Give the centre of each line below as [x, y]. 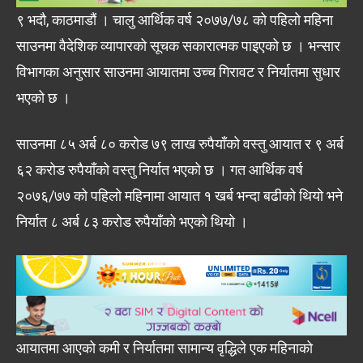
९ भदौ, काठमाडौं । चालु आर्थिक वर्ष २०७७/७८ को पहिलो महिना [175, 20]
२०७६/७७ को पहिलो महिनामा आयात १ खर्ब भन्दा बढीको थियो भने [179, 196]
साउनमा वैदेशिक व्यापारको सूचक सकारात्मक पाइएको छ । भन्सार [178, 46]
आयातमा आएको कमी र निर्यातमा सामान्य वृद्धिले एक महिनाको [164, 348]
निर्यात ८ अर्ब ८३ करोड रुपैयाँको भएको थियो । [132, 222]
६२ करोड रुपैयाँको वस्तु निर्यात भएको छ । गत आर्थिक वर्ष [160, 170]
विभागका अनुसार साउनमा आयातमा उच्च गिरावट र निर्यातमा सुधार [178, 72]
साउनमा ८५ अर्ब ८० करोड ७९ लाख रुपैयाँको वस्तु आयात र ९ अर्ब [180, 144]
